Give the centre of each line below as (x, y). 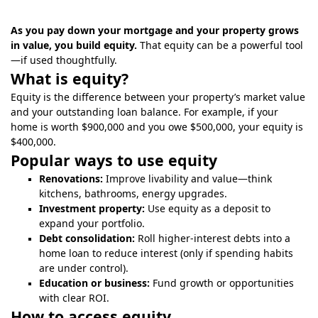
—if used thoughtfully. (64, 60)
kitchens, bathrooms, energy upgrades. (133, 193)
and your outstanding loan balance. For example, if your (144, 112)
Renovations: (71, 179)
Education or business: (94, 283)
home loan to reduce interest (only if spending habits (166, 253)
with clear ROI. (74, 298)
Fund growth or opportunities (222, 283)
